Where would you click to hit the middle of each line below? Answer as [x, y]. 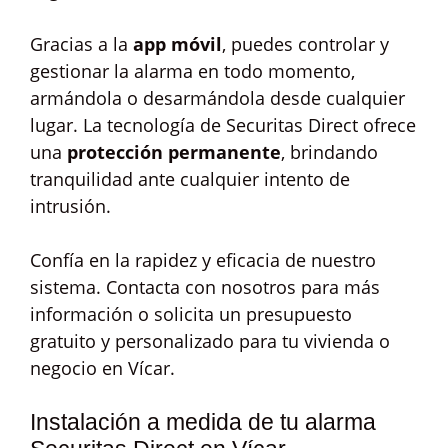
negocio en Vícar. [102, 368]
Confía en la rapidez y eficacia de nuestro [203, 260]
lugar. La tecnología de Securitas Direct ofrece [223, 125]
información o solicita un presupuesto [191, 314]
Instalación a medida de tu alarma [203, 422]
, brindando [329, 152]
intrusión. [70, 206]
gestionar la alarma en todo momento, [192, 71]
